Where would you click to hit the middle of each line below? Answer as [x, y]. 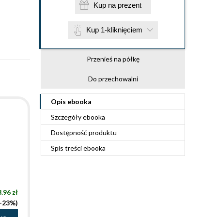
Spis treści [67, 148]
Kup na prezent [129, 5]
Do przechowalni [113, 79]
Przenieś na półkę [113, 59]
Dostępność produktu [84, 132]
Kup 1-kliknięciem [114, 30]
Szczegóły [67, 117]
